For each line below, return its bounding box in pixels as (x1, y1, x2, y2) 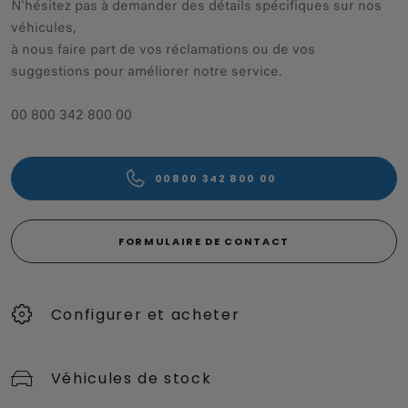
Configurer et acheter (50, 303, 240, 325)
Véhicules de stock (50, 367, 212, 389)
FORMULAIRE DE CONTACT (118, 234, 290, 250)
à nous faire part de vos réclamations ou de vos (11, 38, 315, 59)
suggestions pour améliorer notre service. (11, 60, 290, 81)
